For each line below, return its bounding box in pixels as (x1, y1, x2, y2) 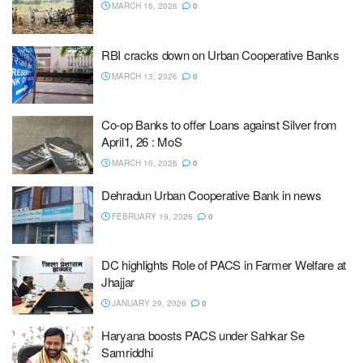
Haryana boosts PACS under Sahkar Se (101, 326, 305, 344)
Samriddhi (101, 343, 153, 361)
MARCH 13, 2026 (109, 70, 177, 82)
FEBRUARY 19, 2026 (109, 210, 193, 222)
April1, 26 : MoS (101, 133, 182, 150)
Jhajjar (101, 273, 135, 290)
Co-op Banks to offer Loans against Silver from (101, 116, 338, 133)
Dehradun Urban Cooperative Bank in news (101, 186, 322, 203)
